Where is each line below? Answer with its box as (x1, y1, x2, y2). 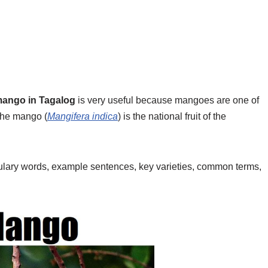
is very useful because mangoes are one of (75, 95, 259, 105)
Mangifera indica (47, 111, 118, 121)
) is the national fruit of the (118, 111, 226, 121)
